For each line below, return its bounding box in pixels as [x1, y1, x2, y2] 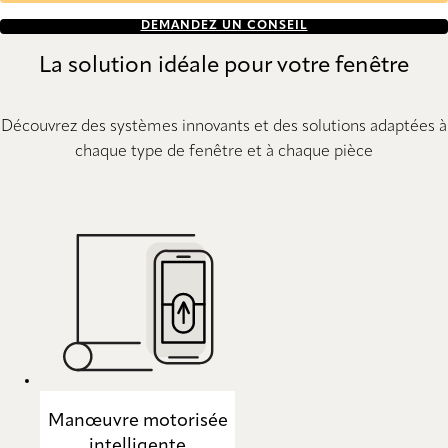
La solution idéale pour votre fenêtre [39, 54, 409, 77]
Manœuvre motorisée [47, 411, 228, 430]
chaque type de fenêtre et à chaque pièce [75, 143, 373, 160]
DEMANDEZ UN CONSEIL [140, 20, 308, 33]
